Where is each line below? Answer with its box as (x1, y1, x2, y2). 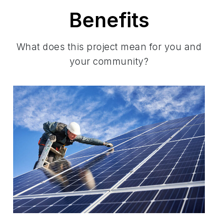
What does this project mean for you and (16, 41, 202, 53)
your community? (69, 56, 149, 68)
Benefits (69, 8, 149, 33)
